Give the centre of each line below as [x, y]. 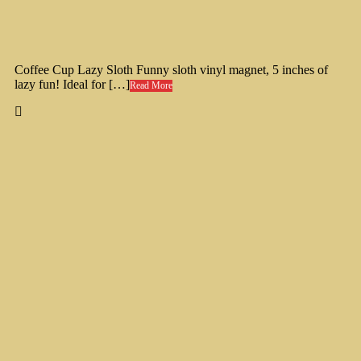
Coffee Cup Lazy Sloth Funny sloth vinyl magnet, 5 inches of [171, 70]
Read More [151, 86]
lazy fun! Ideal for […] [72, 85]
